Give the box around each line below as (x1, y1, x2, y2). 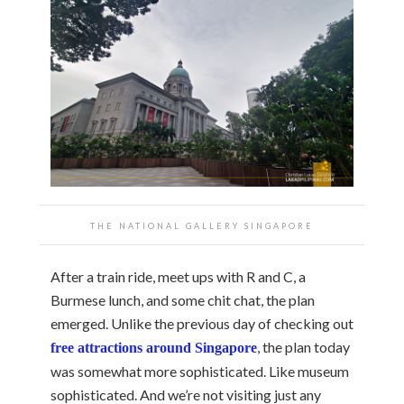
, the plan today (257, 337, 350, 355)
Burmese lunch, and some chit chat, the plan (50, 290, 315, 308)
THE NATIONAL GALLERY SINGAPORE (90, 220, 314, 231)
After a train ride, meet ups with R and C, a (50, 267, 306, 285)
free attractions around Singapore (50, 339, 257, 355)
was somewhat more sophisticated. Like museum (50, 362, 349, 380)
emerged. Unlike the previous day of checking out (50, 314, 353, 332)
